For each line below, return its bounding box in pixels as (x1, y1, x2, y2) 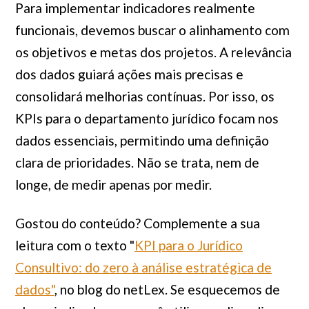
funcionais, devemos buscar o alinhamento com (14, 22, 290, 38)
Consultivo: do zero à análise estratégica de (14, 259, 272, 275)
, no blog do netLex (54, 281, 165, 297)
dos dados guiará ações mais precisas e (14, 66, 243, 82)
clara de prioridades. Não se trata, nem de (14, 154, 259, 170)
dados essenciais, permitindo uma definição (14, 132, 269, 148)
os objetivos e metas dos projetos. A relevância (14, 44, 292, 60)
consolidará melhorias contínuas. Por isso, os (14, 88, 275, 104)
